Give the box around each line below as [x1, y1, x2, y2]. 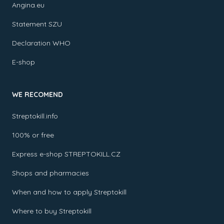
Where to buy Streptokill [12, 206, 91, 215]
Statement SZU [12, 19, 62, 28]
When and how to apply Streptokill [12, 187, 126, 196]
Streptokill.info [12, 111, 58, 120]
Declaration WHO [12, 38, 70, 47]
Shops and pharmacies [12, 168, 89, 177]
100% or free [12, 130, 54, 139]
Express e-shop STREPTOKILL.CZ [12, 149, 120, 158]
